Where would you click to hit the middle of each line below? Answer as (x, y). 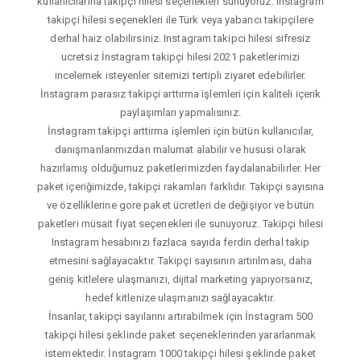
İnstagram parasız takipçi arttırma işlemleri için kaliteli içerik (180, 93)
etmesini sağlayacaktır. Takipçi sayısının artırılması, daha (180, 260)
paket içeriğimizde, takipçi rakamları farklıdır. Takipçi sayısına (180, 186)
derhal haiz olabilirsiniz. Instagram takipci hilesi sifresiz (180, 38)
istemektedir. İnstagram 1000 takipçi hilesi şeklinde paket (180, 353)
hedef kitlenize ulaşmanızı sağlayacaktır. (180, 297)
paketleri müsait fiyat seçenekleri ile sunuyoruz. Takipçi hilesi (180, 223)
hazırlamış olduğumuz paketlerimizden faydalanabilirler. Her (180, 168)
